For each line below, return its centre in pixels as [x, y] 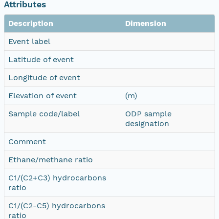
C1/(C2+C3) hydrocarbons [57, 177]
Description [31, 23]
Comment [27, 141]
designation [147, 123]
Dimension [146, 23]
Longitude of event [44, 77]
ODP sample [148, 113]
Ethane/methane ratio [51, 159]
